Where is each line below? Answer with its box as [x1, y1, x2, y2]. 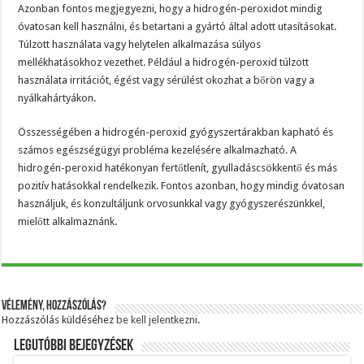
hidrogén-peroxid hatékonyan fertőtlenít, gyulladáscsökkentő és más [18, 162, 338, 175]
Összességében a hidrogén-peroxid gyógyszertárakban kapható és [18, 126, 334, 139]
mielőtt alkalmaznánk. [18, 215, 118, 228]
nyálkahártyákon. [18, 92, 97, 105]
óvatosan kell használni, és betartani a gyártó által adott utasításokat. [18, 20, 337, 33]
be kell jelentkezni [116, 314, 198, 327]
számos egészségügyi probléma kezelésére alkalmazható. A [18, 144, 297, 157]
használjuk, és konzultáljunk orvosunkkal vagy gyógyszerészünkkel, [18, 197, 326, 210]
